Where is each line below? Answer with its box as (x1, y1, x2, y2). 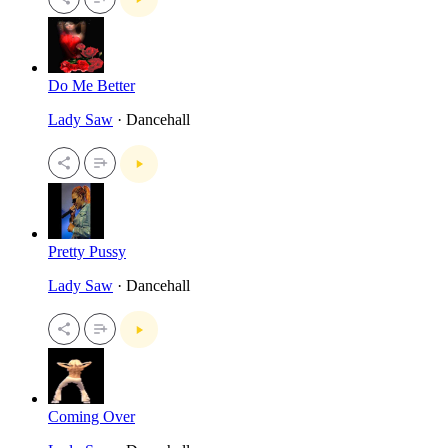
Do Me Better (48, 77, 135, 95)
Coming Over (48, 408, 135, 426)
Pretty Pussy (48, 242, 126, 260)
